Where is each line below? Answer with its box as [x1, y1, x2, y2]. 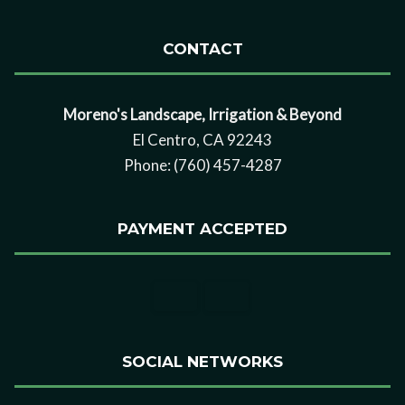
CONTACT [162, 40, 243, 59]
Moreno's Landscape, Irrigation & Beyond [63, 105, 342, 125]
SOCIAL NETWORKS [122, 352, 283, 371]
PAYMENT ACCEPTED [118, 220, 287, 239]
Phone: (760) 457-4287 [123, 155, 282, 175]
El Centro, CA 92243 [133, 130, 272, 150]
